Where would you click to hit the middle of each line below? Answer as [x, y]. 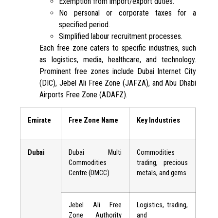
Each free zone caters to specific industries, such [118, 48]
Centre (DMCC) [89, 173]
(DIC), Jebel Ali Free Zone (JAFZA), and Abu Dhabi [118, 83]
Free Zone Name [94, 121]
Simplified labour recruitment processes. [121, 36]
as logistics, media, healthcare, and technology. [118, 59]
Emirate [40, 121]
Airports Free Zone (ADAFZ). [84, 94]
